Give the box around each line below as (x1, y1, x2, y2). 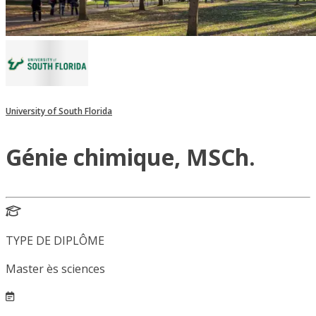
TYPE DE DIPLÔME (6, 233, 104, 249)
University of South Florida (6, 105, 112, 118)
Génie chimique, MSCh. (6, 142, 255, 173)
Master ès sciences (6, 261, 105, 277)
